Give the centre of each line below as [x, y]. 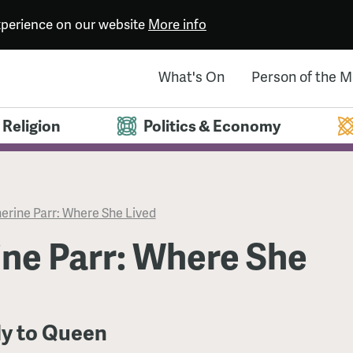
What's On [191, 76]
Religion [31, 126]
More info [177, 24]
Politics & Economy [212, 126]
